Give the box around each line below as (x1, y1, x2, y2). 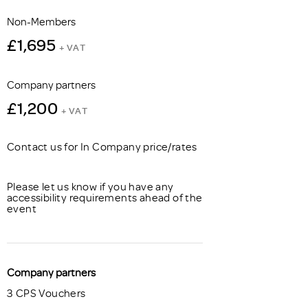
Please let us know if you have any (7, 179, 174, 193)
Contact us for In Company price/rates (7, 140, 197, 153)
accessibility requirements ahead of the (7, 190, 203, 204)
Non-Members (7, 14, 76, 28)
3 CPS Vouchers (7, 286, 86, 300)
